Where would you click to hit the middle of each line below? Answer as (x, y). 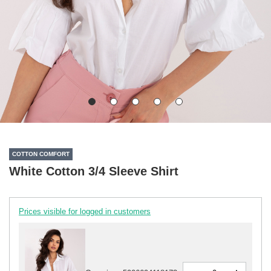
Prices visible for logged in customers (85, 211)
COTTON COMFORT (41, 154)
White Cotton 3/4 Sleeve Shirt (94, 171)
